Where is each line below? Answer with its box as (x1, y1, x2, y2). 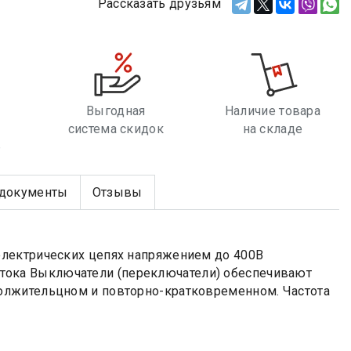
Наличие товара (224, 103, 321, 119)
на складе (242, 121, 303, 137)
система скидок (67, 121, 164, 137)
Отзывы (92, 185, 143, 200)
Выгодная (86, 103, 146, 119)
